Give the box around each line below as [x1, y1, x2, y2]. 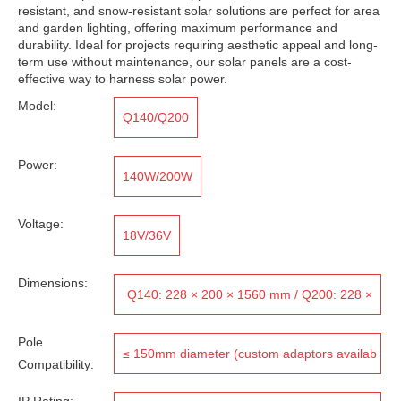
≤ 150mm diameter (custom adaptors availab [123, 346, 377, 361]
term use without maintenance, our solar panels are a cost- [18, 55, 352, 69]
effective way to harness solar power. [18, 72, 227, 86]
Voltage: [18, 217, 64, 231]
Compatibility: [18, 357, 94, 371]
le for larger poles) [193, 379, 297, 393]
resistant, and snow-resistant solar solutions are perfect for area [18, 4, 380, 18]
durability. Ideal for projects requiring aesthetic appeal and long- [18, 38, 378, 52]
